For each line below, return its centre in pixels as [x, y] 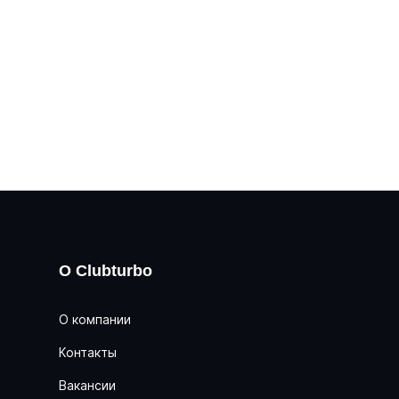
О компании [95, 319]
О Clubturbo [106, 271]
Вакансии [87, 385]
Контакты [88, 352]
